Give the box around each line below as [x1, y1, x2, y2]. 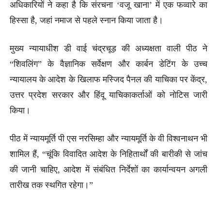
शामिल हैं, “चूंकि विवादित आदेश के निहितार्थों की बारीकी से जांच [10, 149, 207, 159]
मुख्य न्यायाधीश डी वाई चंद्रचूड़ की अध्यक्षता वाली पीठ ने [10, 43, 207, 53]
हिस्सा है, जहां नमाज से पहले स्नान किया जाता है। [10, 15, 163, 25]
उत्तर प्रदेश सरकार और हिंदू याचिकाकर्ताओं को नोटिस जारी [10, 90, 207, 100]
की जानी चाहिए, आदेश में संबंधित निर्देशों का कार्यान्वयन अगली [10, 164, 207, 174]
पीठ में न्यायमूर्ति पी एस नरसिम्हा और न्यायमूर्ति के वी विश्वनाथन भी [10, 133, 207, 143]
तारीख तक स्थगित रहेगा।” [10, 180, 93, 190]
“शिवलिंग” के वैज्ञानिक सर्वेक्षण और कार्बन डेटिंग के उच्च [10, 59, 207, 69]
